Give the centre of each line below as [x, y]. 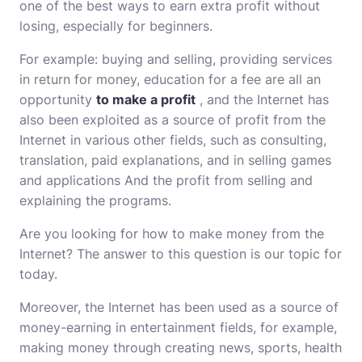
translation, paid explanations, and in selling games [175, 160]
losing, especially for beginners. [116, 26]
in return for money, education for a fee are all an [170, 79]
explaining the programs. [95, 200]
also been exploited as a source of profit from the [173, 120]
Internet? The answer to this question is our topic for [181, 254]
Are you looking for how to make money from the [172, 234]
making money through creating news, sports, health [181, 347]
